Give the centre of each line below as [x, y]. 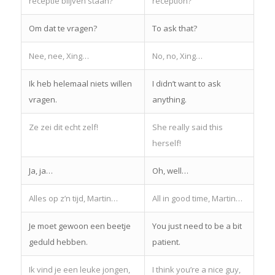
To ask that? [174, 28]
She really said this [187, 127]
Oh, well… [170, 170]
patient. [166, 242]
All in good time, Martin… [197, 198]
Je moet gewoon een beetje [79, 226]
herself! [166, 143]
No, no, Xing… [177, 56]
